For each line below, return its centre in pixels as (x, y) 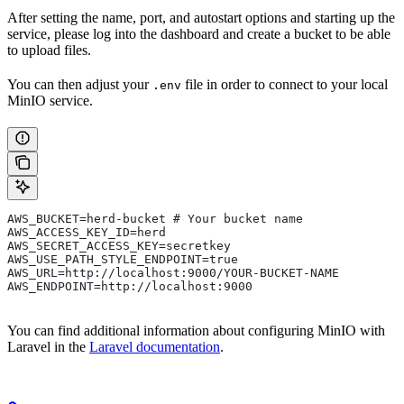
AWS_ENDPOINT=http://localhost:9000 (130, 287)
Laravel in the (48, 347)
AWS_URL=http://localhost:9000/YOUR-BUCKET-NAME (173, 273)
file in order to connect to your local (285, 85)
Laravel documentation (155, 347)
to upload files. (49, 50)
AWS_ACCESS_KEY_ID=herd (87, 233)
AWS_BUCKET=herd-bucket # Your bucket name (155, 219)
